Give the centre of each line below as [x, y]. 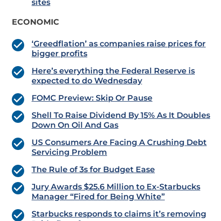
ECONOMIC [36, 22]
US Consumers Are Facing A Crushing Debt [119, 143]
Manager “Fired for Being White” [98, 197]
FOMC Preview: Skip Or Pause [92, 98]
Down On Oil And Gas [75, 125]
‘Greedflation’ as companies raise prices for [119, 44]
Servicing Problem [69, 152]
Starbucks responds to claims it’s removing [119, 214]
